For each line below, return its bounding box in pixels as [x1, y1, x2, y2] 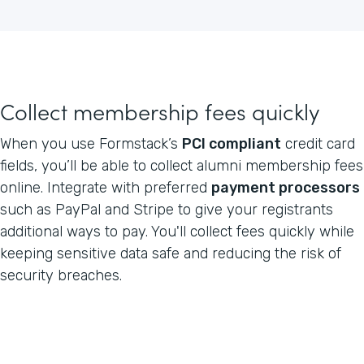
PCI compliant [182, 134, 281, 153]
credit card [281, 134, 355, 153]
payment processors [211, 178, 360, 197]
